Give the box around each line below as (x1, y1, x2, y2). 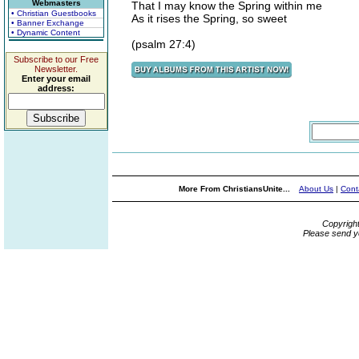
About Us (299, 184, 333, 193)
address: (38, 83, 75, 93)
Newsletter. (34, 64, 78, 74)
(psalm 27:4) (131, 38, 196, 50)
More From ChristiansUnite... (179, 184, 292, 193)
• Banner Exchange (11, 18, 84, 27)
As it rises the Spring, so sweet (131, 12, 287, 25)
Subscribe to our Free (14, 54, 99, 64)
